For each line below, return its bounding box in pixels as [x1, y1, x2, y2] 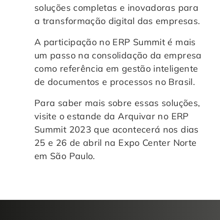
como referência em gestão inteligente [34, 62, 198, 74]
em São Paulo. [34, 150, 95, 162]
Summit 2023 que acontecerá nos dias [34, 123, 199, 135]
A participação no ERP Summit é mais [34, 36, 196, 48]
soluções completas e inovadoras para [34, 1, 198, 13]
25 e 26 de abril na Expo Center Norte [34, 137, 197, 148]
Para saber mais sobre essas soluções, [34, 97, 200, 109]
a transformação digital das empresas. [34, 15, 200, 27]
